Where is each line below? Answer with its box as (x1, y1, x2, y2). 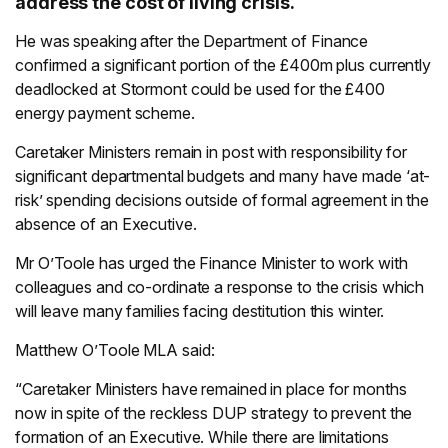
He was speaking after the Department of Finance (15, 31, 369, 51)
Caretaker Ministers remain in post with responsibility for (15, 142, 408, 162)
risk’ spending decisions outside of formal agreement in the (15, 190, 430, 210)
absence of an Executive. (15, 214, 197, 234)
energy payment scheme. (15, 103, 195, 123)
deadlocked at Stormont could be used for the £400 (15, 79, 386, 99)
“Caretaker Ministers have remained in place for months (15, 379, 407, 399)
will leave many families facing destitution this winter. (15, 301, 385, 321)
